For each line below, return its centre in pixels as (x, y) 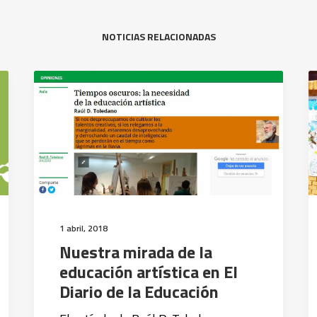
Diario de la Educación (139, 292)
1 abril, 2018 (83, 228)
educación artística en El (149, 272)
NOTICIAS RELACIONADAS (158, 36)
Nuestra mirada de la (136, 252)
